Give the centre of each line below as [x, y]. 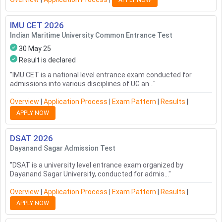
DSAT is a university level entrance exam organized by [98, 165]
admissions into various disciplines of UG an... [82, 84]
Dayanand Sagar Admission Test [63, 148]
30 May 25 [35, 49]
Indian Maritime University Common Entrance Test [91, 35]
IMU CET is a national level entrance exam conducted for [102, 75]
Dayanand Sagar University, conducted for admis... [89, 174]
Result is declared [47, 60]
